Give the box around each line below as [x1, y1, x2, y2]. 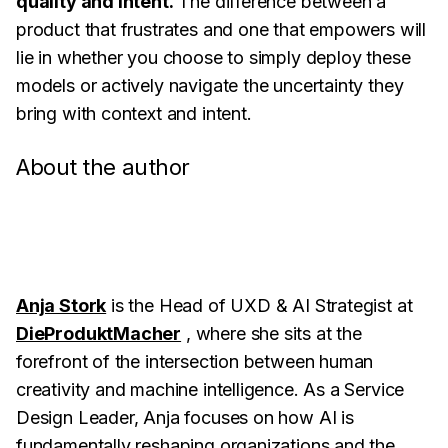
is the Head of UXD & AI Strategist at [106, 295, 413, 316]
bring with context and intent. [16, 103, 252, 124]
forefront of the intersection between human [16, 351, 374, 372]
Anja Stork [16, 295, 107, 316]
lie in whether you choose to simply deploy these [16, 47, 411, 68]
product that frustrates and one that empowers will [16, 19, 427, 40]
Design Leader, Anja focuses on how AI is [16, 407, 354, 428]
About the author [16, 154, 190, 180]
